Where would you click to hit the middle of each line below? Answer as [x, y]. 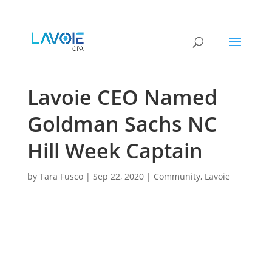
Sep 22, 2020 [118, 176]
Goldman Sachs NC [122, 124]
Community [177, 176]
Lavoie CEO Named [122, 97]
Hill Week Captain [115, 151]
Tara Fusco [61, 176]
